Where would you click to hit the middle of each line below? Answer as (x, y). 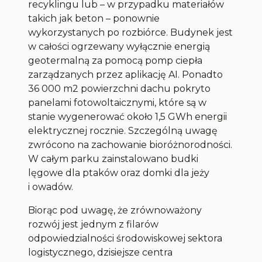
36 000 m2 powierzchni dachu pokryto (120, 88)
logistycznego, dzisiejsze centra (101, 252)
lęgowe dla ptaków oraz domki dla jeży (119, 173)
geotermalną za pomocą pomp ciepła (116, 60)
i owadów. (51, 187)
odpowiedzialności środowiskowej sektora (125, 238)
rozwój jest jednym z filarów (94, 224)
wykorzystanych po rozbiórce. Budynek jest (131, 32)
